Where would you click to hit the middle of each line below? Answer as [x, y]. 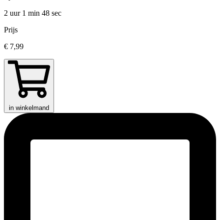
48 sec [52, 13]
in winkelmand [29, 108]
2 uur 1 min [23, 13]
